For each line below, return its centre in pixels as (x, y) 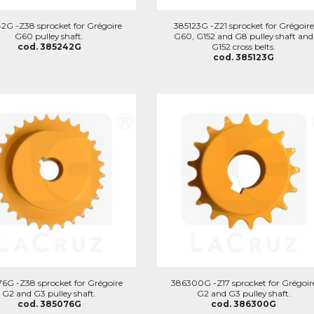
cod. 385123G (244, 57)
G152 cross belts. (244, 46)
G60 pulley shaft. (49, 36)
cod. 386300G (244, 304)
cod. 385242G (49, 46)
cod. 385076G (49, 304)
